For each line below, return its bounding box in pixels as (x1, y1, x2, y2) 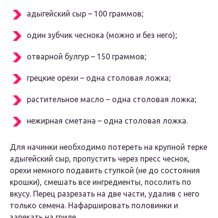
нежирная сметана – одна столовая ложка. (27, 116, 188, 126)
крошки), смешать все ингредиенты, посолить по (10, 178, 191, 187)
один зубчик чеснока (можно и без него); (27, 31, 177, 40)
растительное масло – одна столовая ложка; (27, 95, 197, 104)
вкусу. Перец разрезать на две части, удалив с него (10, 189, 200, 199)
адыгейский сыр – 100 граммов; (27, 9, 144, 18)
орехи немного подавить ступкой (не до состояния (10, 166, 200, 175)
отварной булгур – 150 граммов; (27, 52, 146, 61)
